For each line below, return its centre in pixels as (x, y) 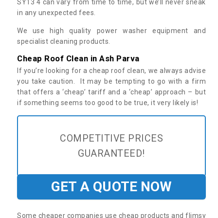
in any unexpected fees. (56, 12)
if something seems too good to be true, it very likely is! (109, 102)
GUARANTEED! (111, 153)
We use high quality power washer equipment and (111, 30)
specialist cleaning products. (64, 41)
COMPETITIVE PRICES (111, 138)
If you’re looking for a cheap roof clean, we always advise (111, 70)
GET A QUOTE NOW (111, 186)
